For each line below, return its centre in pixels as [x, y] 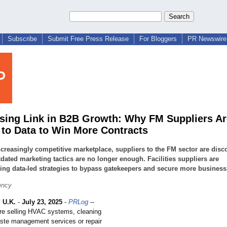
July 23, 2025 [42, 202]
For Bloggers [158, 39]
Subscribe [22, 39]
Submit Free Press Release [88, 39]
